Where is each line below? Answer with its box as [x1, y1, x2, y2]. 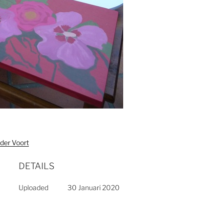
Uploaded [18, 183, 48, 192]
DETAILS [18, 160, 54, 171]
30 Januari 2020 [67, 183, 120, 192]
